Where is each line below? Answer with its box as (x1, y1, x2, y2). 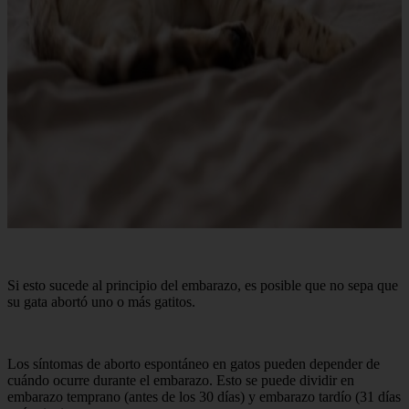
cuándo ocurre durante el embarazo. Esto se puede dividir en (7, 372, 354, 388)
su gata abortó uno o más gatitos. (7, 293, 195, 309)
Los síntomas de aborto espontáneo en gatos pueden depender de (7, 355, 380, 372)
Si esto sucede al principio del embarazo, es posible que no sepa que (7, 277, 398, 293)
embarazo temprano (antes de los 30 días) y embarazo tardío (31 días (7, 388, 401, 404)
